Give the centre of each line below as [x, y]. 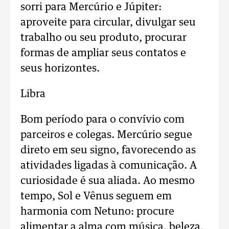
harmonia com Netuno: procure [97, 212]
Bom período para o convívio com [102, 120]
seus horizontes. [60, 68]
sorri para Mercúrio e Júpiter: [91, 7]
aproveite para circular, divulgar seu [108, 22]
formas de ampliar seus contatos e [103, 53]
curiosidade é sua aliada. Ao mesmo [108, 181]
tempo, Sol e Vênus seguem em [96, 196]
